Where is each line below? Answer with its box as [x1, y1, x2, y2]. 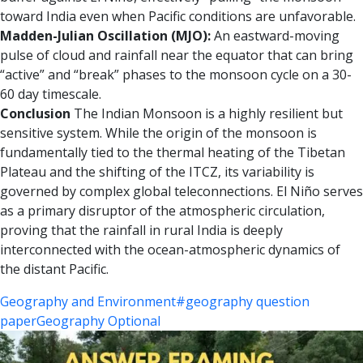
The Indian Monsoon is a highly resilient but [74, 105, 343, 123]
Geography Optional [36, 312, 160, 331]
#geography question [176, 293, 310, 311]
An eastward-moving [211, 27, 340, 45]
